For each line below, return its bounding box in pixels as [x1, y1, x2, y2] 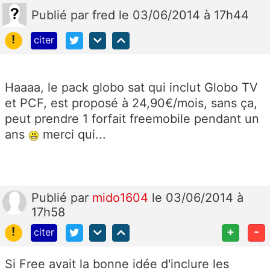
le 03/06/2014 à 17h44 [119, 8, 249, 23]
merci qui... [39, 127, 106, 142]
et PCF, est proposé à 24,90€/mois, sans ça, [5, 96, 257, 110]
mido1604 [92, 190, 152, 205]
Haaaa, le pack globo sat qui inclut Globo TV [5, 80, 258, 95]
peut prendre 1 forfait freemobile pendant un [5, 111, 259, 126]
